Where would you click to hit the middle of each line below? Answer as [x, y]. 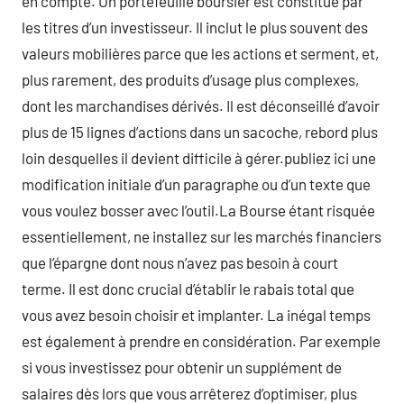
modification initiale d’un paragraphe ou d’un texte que [196, 184]
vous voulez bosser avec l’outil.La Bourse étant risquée [198, 210]
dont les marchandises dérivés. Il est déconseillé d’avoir [201, 106]
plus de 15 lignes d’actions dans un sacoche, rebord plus [200, 132]
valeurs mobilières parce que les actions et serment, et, [200, 53]
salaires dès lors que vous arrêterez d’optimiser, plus [189, 393]
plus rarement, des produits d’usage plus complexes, [190, 79]
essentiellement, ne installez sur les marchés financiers [202, 236]
